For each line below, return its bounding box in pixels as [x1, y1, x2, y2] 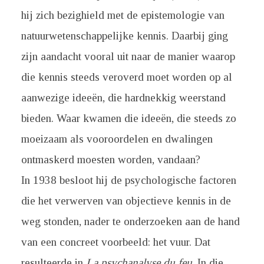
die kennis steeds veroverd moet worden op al [21, 71, 232, 83]
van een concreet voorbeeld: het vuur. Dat [21, 236, 210, 248]
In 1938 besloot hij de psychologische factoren [21, 174, 236, 186]
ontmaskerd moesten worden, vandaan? [21, 153, 200, 166]
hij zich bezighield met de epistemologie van [21, 9, 225, 21]
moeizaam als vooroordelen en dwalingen [21, 133, 213, 145]
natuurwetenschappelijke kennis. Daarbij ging [21, 29, 228, 42]
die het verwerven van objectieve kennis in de [21, 194, 231, 207]
